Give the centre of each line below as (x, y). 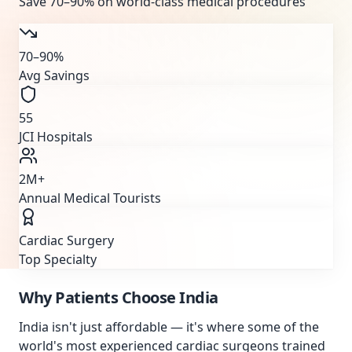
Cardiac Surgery (66, 240)
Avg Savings (54, 75)
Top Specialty (58, 259)
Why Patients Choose (99, 297)
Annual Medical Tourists (90, 198)
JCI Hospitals (56, 137)
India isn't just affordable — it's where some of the (169, 327)
